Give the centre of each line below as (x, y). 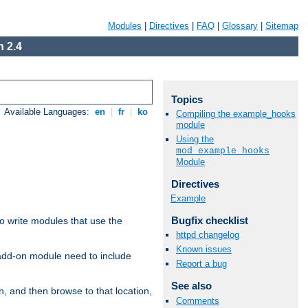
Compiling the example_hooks (236, 114)
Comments (198, 300)
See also (191, 286)
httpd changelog (208, 235)
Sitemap (282, 26)
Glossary (240, 26)
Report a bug (201, 264)
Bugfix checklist (209, 220)
